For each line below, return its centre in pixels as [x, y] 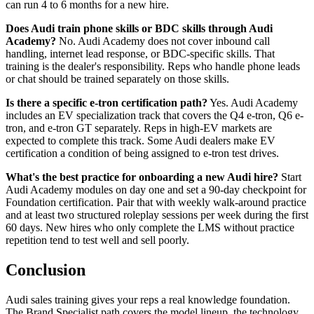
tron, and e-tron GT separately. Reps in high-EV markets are [139, 128]
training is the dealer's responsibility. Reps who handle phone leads [153, 67]
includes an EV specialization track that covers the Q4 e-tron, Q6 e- [155, 116]
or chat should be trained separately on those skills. [117, 79]
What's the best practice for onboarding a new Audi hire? [142, 177]
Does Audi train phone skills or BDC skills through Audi [139, 29]
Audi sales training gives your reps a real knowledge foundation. [148, 300]
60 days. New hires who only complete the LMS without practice [150, 228]
